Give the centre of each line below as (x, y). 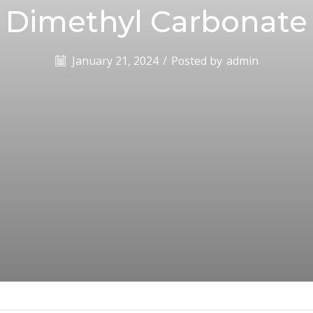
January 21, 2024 (114, 60)
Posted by (196, 60)
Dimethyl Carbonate (156, 22)
